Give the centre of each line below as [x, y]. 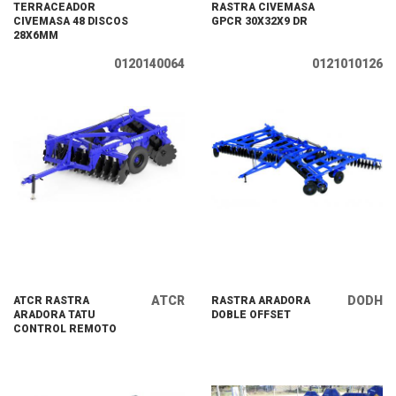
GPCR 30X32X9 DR [259, 21]
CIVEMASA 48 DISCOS [71, 21]
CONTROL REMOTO [65, 329]
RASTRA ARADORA [261, 301]
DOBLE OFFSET [251, 315]
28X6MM [36, 35]
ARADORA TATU [54, 315]
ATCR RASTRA [51, 301]
